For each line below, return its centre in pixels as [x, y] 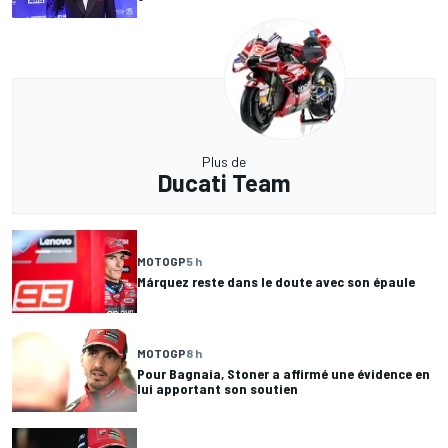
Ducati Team [224, 182]
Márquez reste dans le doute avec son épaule [276, 282]
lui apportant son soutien [217, 388]
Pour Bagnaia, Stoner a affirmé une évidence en [283, 373]
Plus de [224, 161]
